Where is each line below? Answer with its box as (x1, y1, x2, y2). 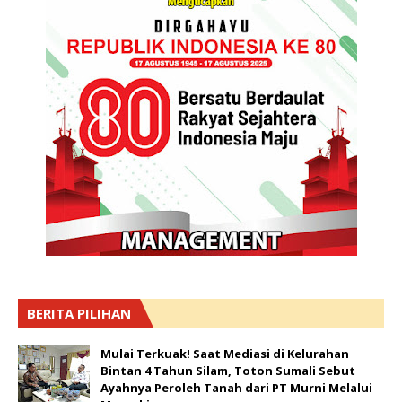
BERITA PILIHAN (27, 304, 131, 322)
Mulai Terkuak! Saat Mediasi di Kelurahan (100, 345, 349, 362)
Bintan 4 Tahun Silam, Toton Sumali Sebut (100, 363, 355, 379)
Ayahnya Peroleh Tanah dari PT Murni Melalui (100, 380, 372, 396)
